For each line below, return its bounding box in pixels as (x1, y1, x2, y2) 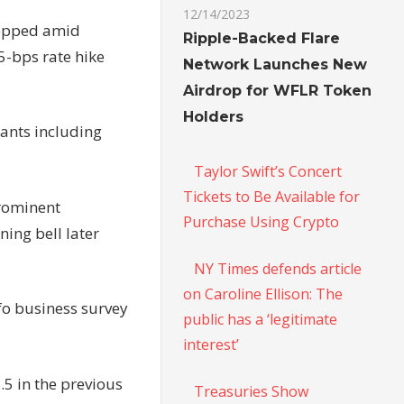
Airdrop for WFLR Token (183, 81, 372, 99)
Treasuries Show (194, 381, 309, 401)
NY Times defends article (194, 258, 363, 279)
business (14, 298, 78, 318)
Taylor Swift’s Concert (194, 161, 343, 181)
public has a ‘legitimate (183, 308, 338, 329)
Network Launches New (183, 55, 368, 73)
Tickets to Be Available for (183, 186, 361, 207)
